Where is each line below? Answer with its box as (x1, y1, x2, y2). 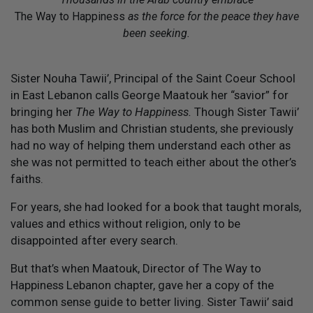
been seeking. (123, 26, 190, 40)
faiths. (10, 171, 43, 186)
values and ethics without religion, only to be (10, 216, 240, 231)
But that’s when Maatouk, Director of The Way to (10, 261, 261, 275)
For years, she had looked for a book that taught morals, (10, 199, 301, 214)
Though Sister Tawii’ (191, 104, 299, 119)
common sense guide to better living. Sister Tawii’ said (10, 294, 293, 309)
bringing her (10, 104, 75, 119)
